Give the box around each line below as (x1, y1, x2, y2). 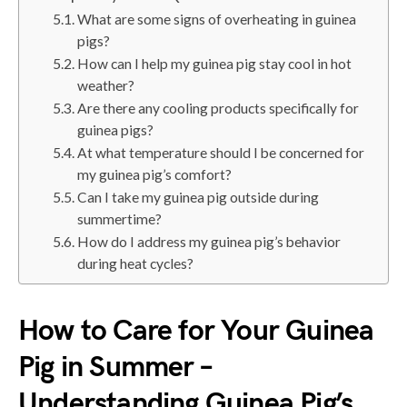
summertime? (77, 211, 163, 227)
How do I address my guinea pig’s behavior (77, 233, 342, 250)
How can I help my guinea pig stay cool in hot (77, 55, 352, 72)
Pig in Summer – (18, 350, 211, 385)
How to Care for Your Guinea (18, 313, 374, 349)
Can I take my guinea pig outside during (77, 189, 320, 205)
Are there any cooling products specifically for (77, 100, 360, 116)
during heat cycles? (77, 255, 194, 272)
